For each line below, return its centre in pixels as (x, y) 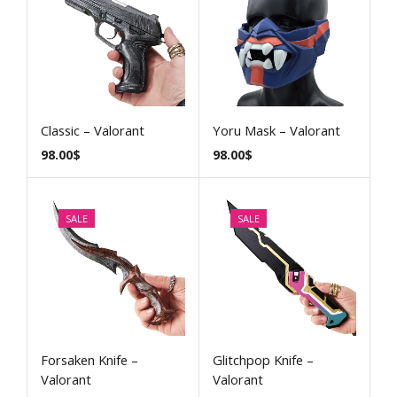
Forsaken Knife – (90, 359)
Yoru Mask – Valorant (276, 131)
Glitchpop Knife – (263, 359)
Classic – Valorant (93, 131)
